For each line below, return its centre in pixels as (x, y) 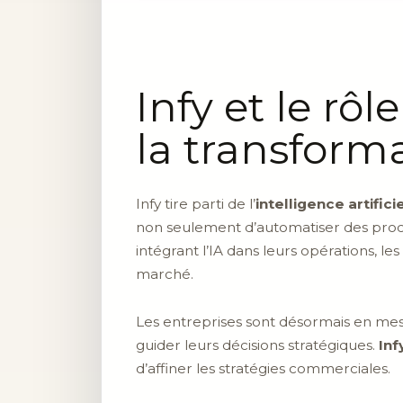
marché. (165, 273)
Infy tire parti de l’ (196, 203)
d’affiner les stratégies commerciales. (263, 368)
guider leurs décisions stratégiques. (257, 345)
